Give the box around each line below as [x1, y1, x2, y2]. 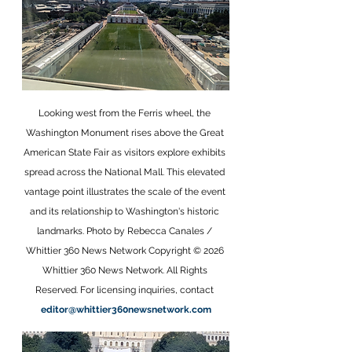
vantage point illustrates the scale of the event [24, 186, 228, 197]
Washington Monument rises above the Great [25, 127, 226, 138]
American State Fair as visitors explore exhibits [24, 147, 228, 158]
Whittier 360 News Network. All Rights [42, 265, 210, 276]
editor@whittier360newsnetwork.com [40, 304, 211, 315]
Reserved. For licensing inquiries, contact [35, 284, 216, 295]
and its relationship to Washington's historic [30, 206, 222, 217]
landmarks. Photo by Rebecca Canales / [37, 225, 214, 236]
